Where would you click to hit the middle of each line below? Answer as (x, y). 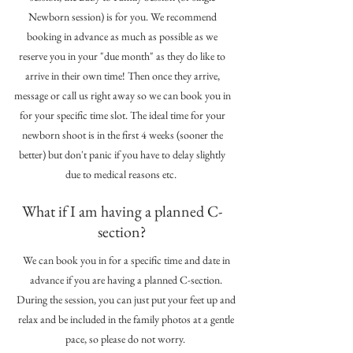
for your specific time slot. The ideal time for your (122, 115)
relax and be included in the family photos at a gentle (126, 319)
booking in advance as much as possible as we (122, 36)
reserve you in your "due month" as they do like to (122, 56)
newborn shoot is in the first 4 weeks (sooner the (122, 134)
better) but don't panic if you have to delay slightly (122, 154)
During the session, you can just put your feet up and (126, 299)
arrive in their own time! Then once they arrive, (122, 75)
